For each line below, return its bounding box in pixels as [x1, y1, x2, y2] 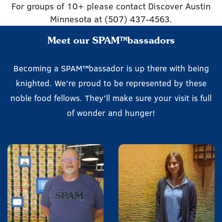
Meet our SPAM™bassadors [47, 37, 175, 47]
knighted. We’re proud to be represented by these [15, 77, 207, 89]
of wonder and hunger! [67, 107, 155, 119]
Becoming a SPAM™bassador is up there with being [13, 62, 209, 74]
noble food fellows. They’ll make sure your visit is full [10, 92, 212, 104]
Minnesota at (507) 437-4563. [50, 13, 172, 26]
